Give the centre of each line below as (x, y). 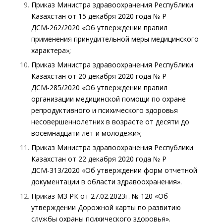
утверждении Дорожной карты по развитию (106, 207)
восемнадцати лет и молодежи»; (86, 133)
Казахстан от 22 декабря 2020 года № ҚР (99, 159)
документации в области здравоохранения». (106, 181)
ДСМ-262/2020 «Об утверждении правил (99, 27)
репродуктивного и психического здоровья (104, 110)
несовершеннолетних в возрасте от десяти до (110, 121)
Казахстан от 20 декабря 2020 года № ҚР (99, 76)
